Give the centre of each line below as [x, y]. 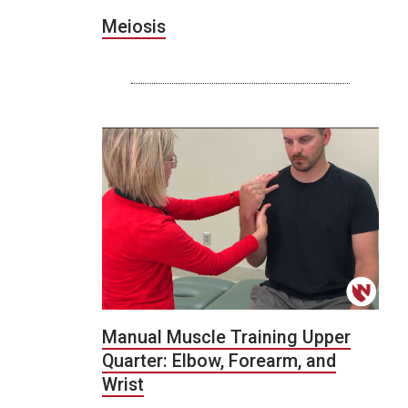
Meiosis [134, 27]
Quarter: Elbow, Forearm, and [219, 362]
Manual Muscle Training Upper [226, 338]
